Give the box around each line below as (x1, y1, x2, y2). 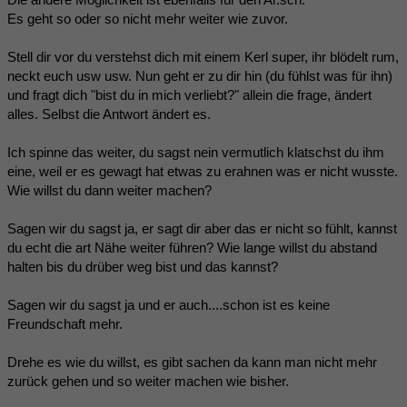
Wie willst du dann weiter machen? (7, 182, 212, 198)
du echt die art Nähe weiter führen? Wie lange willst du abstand (7, 239, 377, 255)
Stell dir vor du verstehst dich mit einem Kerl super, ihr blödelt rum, (7, 48, 399, 65)
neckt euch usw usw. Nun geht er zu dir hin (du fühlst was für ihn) (7, 67, 392, 84)
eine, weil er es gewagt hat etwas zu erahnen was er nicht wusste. (7, 163, 398, 179)
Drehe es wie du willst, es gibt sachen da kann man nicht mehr (7, 353, 377, 370)
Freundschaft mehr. (7, 315, 123, 332)
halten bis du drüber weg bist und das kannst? (7, 258, 278, 274)
